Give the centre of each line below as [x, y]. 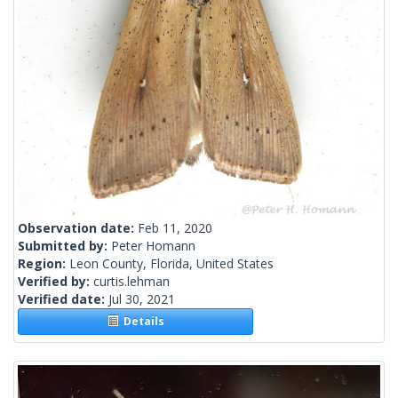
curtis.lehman [131, 282]
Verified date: [63, 299]
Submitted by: [64, 246]
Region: [44, 264]
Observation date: [78, 228]
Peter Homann [153, 246]
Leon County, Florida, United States [171, 264]
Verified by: [56, 282]
